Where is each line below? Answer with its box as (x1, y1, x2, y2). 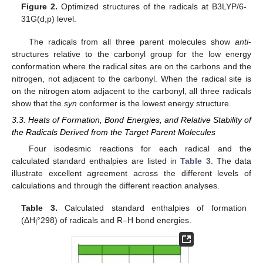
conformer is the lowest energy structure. (77, 98, 231, 108)
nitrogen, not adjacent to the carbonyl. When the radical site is (12, 73, 251, 83)
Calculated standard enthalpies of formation (57, 203, 247, 213)
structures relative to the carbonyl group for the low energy (12, 49, 251, 59)
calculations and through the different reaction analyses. (12, 180, 220, 190)
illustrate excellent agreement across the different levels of (12, 168, 251, 178)
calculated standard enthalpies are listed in (12, 156, 181, 166)
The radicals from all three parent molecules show (28, 36, 235, 46)
